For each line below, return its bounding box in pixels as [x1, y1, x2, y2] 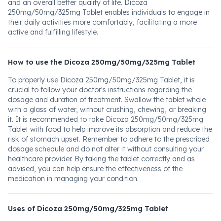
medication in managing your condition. [8, 174, 139, 183]
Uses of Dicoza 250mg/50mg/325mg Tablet [8, 204, 168, 213]
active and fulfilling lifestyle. [8, 28, 98, 37]
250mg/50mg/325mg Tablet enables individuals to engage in [8, 8, 210, 17]
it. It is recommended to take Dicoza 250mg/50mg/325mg [8, 115, 203, 124]
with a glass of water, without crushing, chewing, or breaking [8, 105, 206, 114]
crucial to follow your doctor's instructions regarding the [8, 85, 192, 94]
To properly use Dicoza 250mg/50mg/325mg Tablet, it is [8, 75, 195, 84]
